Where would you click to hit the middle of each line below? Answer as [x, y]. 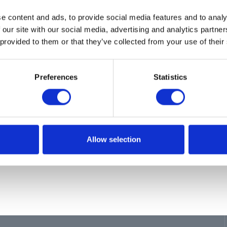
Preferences [56, 77]
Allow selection [113, 139]
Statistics [170, 77]
